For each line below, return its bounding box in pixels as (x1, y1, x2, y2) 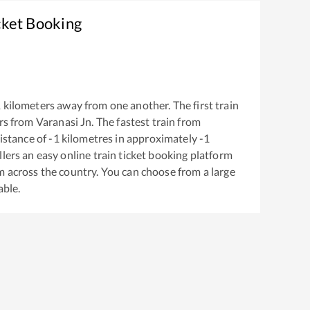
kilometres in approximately (59, 131, 200, 145)
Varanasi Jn (35, 114, 92, 128)
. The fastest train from (91, 114, 201, 128)
